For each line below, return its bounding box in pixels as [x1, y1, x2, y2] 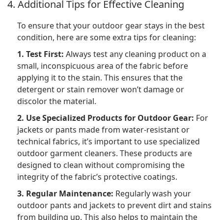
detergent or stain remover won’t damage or [17, 84, 184, 95]
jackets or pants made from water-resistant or [17, 124, 190, 136]
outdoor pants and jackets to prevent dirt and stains [17, 200, 212, 211]
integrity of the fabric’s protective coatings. [17, 171, 177, 183]
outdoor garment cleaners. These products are [17, 148, 192, 159]
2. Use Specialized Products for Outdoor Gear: [17, 112, 194, 124]
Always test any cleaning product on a [64, 49, 206, 60]
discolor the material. [17, 96, 96, 107]
